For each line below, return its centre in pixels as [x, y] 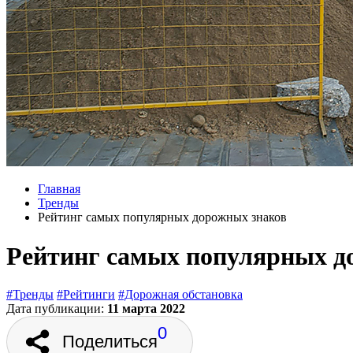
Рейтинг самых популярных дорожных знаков [162, 217]
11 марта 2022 [146, 309]
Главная [59, 189]
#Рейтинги [86, 295]
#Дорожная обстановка [180, 295]
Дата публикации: [57, 309]
